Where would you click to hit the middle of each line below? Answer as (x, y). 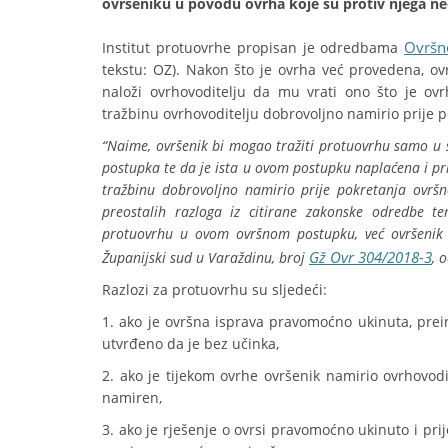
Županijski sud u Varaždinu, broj (205, 257)
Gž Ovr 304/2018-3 (370, 257)
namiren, (132, 397)
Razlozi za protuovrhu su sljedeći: (214, 289)
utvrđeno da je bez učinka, (190, 343)
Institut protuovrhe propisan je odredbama (253, 47)
